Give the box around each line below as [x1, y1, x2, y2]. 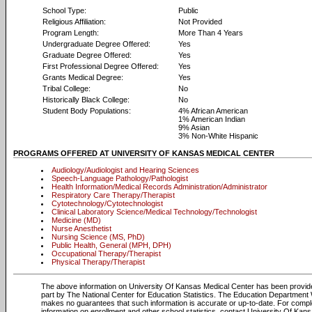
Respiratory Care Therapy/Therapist [52, 191, 175, 199]
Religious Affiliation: [42, 17, 106, 26]
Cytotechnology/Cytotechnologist [52, 199, 163, 208]
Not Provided [178, 17, 222, 26]
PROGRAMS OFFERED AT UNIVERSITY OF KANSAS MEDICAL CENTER [13, 149, 274, 157]
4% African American [178, 107, 248, 115]
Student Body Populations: [42, 107, 131, 115]
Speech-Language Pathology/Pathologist [52, 174, 188, 182]
